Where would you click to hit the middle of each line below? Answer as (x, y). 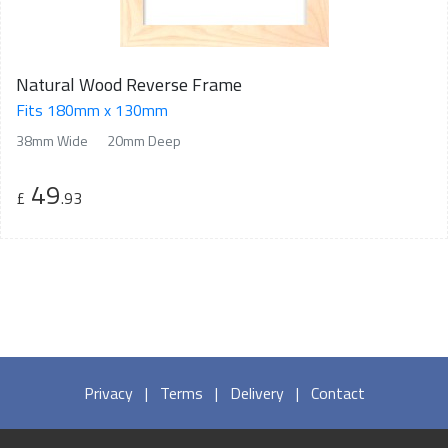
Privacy (108, 393)
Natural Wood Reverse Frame (129, 85)
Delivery (256, 393)
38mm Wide (52, 141)
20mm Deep (144, 141)
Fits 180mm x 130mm (92, 110)
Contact (337, 393)
